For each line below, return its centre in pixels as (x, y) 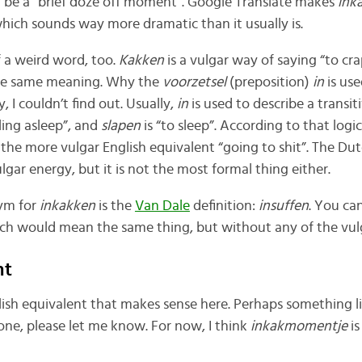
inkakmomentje (300, 327)
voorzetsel (196, 82)
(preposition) (271, 82)
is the (116, 206)
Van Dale (162, 206)
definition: (224, 206)
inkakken (69, 206)
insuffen (283, 206)
